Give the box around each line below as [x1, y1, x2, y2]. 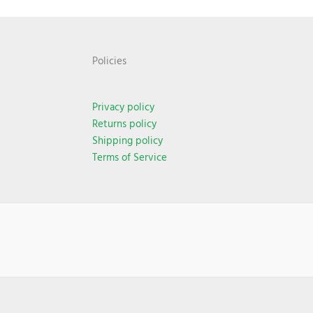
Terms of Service [92, 150, 167, 165]
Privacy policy [92, 99, 154, 115]
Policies [92, 53, 126, 68]
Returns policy [92, 116, 156, 131]
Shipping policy [92, 133, 163, 148]
